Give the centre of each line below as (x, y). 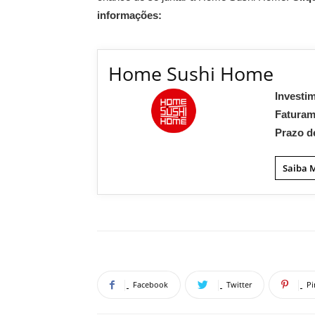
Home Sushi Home (191, 73)
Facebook (150, 284)
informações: (129, 15)
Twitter (239, 284)
